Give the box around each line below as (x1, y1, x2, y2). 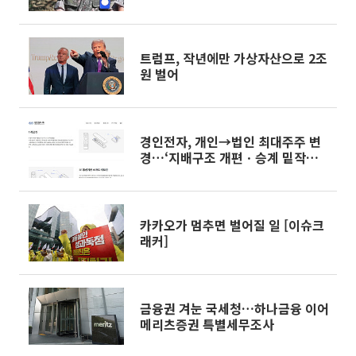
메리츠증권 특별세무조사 (140, 315, 274, 334)
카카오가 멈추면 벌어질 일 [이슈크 (140, 215, 324, 234)
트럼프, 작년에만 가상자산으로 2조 (140, 48, 327, 68)
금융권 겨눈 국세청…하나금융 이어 (140, 299, 329, 318)
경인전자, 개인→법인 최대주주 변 (140, 132, 321, 151)
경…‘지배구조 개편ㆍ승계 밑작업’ (140, 148, 322, 167)
